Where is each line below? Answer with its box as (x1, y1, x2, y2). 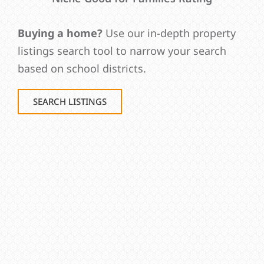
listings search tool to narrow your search (18, 44, 226, 58)
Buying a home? (18, 26, 103, 41)
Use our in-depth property (103, 26, 236, 41)
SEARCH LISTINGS (33, 95, 107, 108)
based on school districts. (18, 61, 146, 76)
